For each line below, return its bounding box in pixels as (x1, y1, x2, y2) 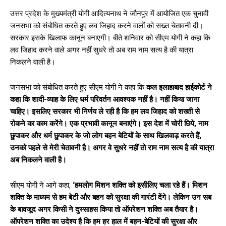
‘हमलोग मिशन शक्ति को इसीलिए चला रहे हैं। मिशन (73, 180, 207, 190)
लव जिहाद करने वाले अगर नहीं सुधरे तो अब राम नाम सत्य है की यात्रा (10, 45, 193, 54)
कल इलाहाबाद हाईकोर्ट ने (146, 82, 212, 92)
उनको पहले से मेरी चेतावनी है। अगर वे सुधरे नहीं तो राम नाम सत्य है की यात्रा (10, 143, 214, 152)
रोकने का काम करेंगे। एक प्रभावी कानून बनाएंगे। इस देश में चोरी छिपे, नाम (10, 119, 208, 128)
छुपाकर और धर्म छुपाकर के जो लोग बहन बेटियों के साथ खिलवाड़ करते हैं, (10, 131, 201, 140)
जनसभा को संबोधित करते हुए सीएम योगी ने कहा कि (10, 82, 146, 92)
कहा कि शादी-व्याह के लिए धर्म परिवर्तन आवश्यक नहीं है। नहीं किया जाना (10, 94, 199, 104)
